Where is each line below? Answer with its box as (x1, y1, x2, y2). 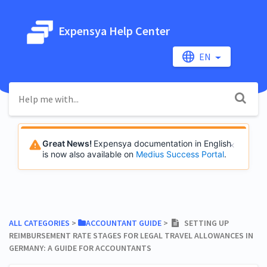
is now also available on (42, 148, 136, 159)
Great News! (42, 138, 94, 148)
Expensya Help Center (55, 23, 170, 38)
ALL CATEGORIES (9, 217, 70, 228)
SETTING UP (179, 217, 229, 228)
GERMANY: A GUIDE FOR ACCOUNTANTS (9, 242, 151, 253)
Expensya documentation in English (94, 138, 231, 148)
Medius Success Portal (136, 148, 224, 159)
